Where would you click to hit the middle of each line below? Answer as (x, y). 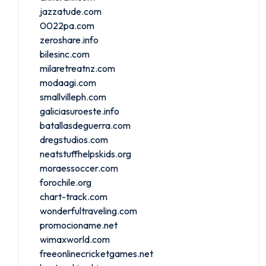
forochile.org (66, 182)
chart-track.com (74, 196)
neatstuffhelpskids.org (85, 153)
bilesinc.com (65, 54)
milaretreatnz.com (77, 68)
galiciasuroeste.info (80, 111)
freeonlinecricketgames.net (96, 253)
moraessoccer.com (79, 168)
